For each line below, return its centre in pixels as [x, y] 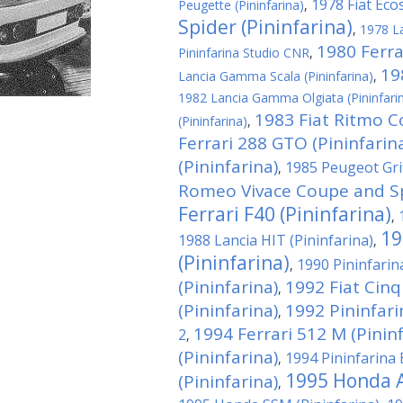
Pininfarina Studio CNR [244, 53]
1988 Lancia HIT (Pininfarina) [276, 240]
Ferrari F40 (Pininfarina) [285, 214]
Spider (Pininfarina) [265, 27]
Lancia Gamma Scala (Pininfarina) [276, 76]
